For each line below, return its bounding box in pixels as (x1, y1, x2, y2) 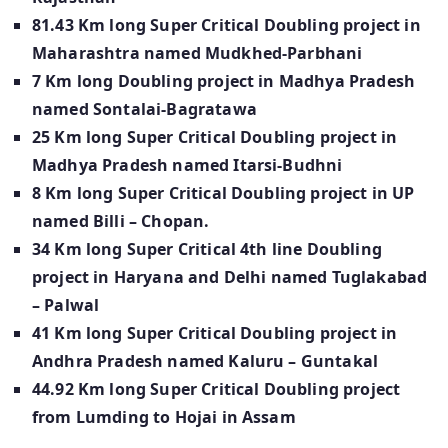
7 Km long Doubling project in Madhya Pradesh (32, 70, 416, 93)
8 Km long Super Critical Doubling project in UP (32, 182, 415, 205)
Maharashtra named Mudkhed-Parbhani (32, 42, 363, 65)
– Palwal (32, 294, 100, 317)
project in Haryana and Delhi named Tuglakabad (32, 266, 428, 289)
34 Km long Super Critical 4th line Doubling (32, 238, 382, 261)
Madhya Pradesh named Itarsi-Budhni (32, 154, 343, 177)
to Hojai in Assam (153, 406, 296, 429)
